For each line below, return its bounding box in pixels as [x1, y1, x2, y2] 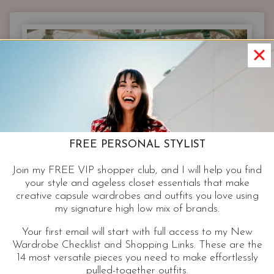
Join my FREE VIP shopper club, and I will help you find [12, 165, 262, 176]
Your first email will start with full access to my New [21, 227, 253, 238]
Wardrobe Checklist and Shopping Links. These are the [12, 240, 262, 251]
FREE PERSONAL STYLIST [68, 139, 206, 150]
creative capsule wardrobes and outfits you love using [15, 190, 259, 201]
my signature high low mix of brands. [54, 203, 220, 214]
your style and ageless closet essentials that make [24, 177, 250, 188]
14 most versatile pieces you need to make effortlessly [16, 253, 258, 264]
